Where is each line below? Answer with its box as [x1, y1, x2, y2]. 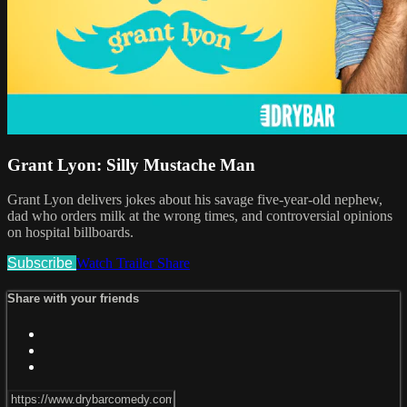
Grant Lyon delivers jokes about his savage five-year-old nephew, [7, 192, 382, 208]
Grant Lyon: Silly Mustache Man [7, 154, 255, 174]
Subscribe [7, 255, 76, 272]
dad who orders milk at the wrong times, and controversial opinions [7, 208, 392, 224]
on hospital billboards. [7, 224, 134, 241]
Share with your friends [7, 292, 139, 306]
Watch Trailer [76, 255, 157, 272]
